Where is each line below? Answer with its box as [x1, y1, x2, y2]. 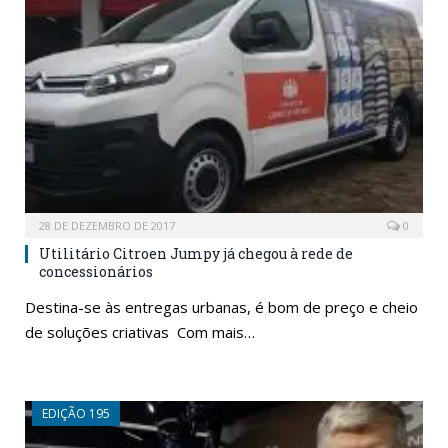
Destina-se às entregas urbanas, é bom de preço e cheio [25, 297, 418, 318]
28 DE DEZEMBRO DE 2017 [39, 218, 175, 234]
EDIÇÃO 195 [42, 405, 110, 423]
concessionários [39, 262, 156, 282]
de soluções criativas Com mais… [25, 322, 255, 343]
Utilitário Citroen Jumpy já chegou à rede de [39, 244, 353, 264]
